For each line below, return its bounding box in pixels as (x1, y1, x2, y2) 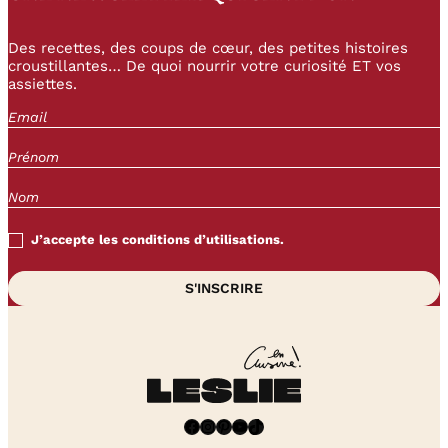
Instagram (199, 415, 214, 435)
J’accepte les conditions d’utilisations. (31, 232, 284, 248)
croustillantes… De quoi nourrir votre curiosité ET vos (8, 57, 401, 76)
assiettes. (8, 75, 77, 94)
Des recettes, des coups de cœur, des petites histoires (8, 39, 408, 58)
